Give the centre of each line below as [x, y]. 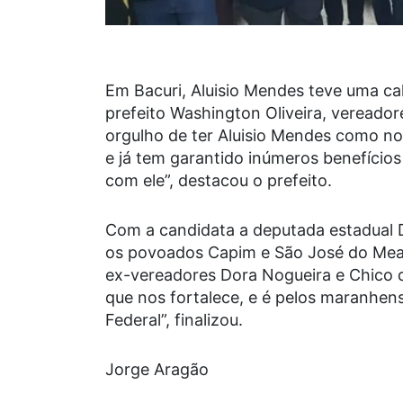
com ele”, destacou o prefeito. [219, 181]
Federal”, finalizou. [174, 320]
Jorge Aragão [157, 370]
